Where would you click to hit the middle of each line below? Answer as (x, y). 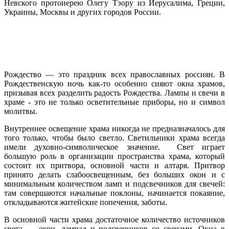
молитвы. (21, 111)
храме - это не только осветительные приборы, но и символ (114, 102)
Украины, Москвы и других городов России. (83, 12)
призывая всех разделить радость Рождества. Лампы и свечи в (114, 93)
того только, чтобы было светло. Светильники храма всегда (114, 138)
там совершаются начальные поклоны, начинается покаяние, (114, 193)
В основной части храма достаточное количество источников (114, 219)
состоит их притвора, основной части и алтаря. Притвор (114, 165)
